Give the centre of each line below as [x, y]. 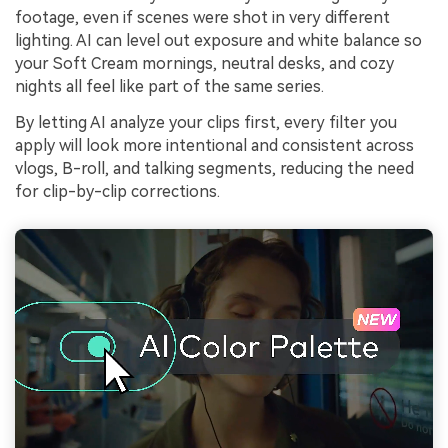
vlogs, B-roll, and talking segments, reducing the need [214, 168]
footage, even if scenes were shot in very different [202, 18]
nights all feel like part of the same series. [169, 87]
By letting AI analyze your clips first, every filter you [206, 122]
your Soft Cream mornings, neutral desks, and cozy [204, 64]
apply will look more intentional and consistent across [214, 145]
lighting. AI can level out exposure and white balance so [218, 41]
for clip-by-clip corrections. [117, 191]
